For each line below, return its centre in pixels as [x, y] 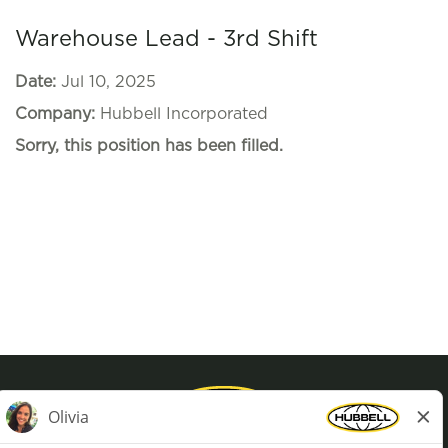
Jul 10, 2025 [108, 82]
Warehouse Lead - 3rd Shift [166, 39]
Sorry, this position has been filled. [149, 146]
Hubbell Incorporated [184, 114]
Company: [57, 114]
